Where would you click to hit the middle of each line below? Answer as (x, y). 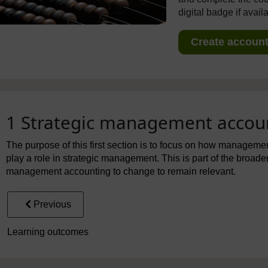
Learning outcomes (48, 232)
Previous (52, 204)
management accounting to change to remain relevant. (121, 171)
